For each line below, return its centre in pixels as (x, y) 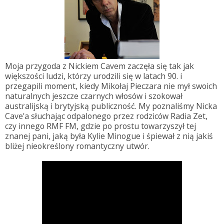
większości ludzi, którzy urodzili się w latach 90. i (93, 76)
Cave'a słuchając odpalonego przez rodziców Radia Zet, (106, 116)
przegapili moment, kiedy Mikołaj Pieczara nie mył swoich (111, 86)
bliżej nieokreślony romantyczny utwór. (77, 146)
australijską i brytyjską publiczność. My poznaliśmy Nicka (111, 106)
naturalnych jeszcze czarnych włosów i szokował (94, 96)
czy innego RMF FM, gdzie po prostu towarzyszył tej (100, 126)
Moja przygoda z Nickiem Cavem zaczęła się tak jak (99, 66)
